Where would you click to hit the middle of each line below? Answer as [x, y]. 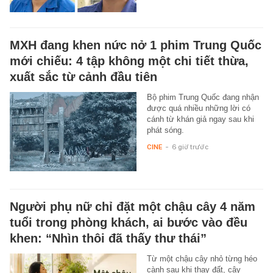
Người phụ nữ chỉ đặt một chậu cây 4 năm [133, 206]
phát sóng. [165, 130]
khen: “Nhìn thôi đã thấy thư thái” [108, 238]
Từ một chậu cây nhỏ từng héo [202, 258]
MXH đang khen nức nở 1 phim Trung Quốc [136, 45]
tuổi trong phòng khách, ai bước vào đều [129, 222]
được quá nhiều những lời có [198, 108]
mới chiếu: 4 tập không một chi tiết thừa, [129, 61]
